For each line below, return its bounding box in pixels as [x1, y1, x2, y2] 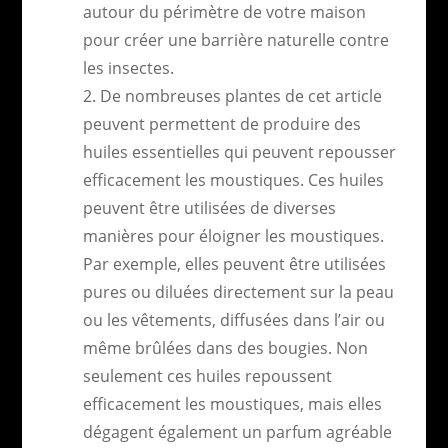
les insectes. [82, 56, 174, 79]
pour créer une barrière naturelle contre [82, 28, 389, 51]
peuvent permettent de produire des [82, 112, 361, 135]
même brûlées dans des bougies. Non [82, 336, 368, 359]
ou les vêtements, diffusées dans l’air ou [82, 308, 385, 331]
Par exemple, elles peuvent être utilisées [82, 252, 386, 275]
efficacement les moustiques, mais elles [82, 392, 382, 415]
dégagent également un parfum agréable [82, 420, 392, 443]
